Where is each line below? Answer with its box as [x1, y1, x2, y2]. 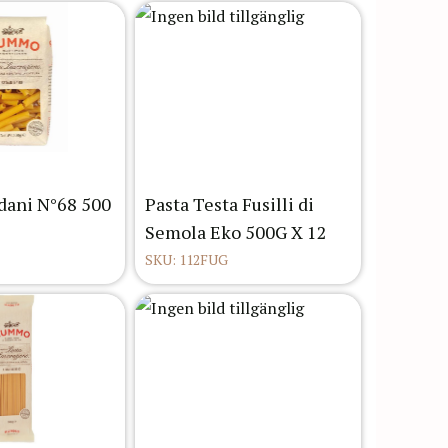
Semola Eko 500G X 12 [145, 220, 327, 245]
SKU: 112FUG [145, 250, 228, 270]
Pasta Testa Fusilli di [145, 192, 314, 217]
